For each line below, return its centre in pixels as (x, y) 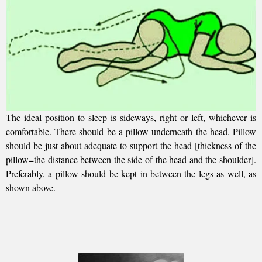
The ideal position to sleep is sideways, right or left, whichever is (131, 117)
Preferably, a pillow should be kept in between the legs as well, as (131, 173)
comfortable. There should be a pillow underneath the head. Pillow (131, 131)
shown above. (31, 187)
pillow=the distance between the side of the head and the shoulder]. (131, 159)
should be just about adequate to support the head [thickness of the (131, 145)
